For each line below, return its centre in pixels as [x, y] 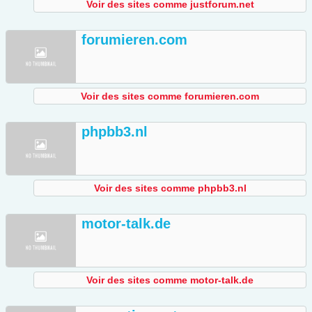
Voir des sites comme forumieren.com [170, 96]
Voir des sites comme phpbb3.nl [170, 188]
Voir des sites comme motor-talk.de [170, 280]
